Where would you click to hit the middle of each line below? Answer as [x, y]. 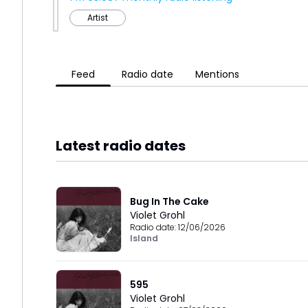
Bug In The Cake [169, 201]
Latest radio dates [121, 146]
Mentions [217, 74]
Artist [98, 18]
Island [144, 238]
